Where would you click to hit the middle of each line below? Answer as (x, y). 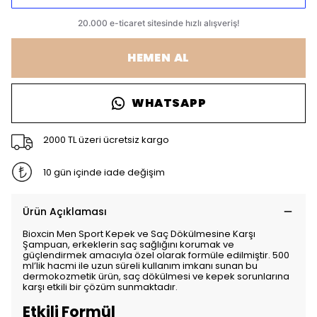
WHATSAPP (169, 103)
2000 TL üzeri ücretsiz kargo (106, 139)
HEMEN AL (158, 58)
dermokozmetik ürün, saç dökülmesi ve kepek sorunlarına (156, 276)
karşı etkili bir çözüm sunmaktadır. (100, 287)
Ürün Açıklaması (65, 212)
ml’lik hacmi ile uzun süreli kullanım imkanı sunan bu (140, 266)
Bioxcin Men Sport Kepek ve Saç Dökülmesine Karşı (139, 234)
